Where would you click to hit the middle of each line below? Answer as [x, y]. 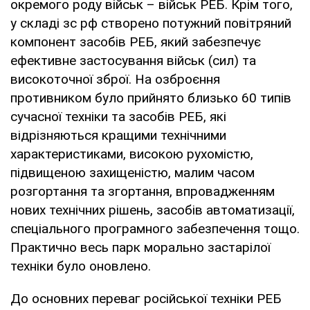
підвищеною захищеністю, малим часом [133, 172]
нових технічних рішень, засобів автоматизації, [153, 210]
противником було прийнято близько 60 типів [151, 98]
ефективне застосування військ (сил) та [133, 60]
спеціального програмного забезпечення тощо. [155, 228]
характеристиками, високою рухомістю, [132, 154]
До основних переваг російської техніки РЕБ [146, 298]
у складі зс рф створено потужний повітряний [151, 23]
